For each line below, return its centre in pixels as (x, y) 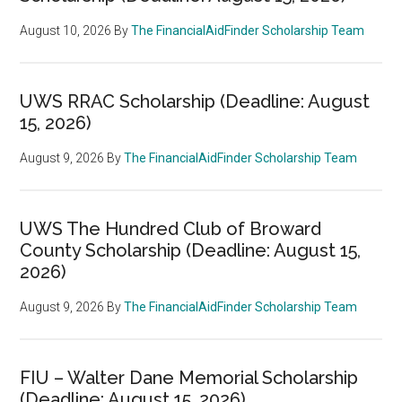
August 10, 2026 (66, 30)
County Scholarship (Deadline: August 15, (191, 250)
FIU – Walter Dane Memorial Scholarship (189, 377)
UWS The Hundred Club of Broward (171, 228)
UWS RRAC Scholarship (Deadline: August (195, 101)
